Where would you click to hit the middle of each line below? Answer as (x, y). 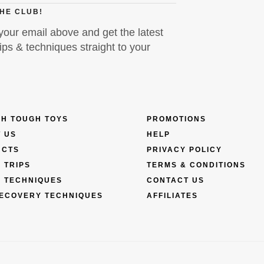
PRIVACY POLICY (184, 150)
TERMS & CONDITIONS (196, 165)
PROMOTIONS (176, 119)
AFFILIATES (172, 196)
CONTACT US (176, 181)
